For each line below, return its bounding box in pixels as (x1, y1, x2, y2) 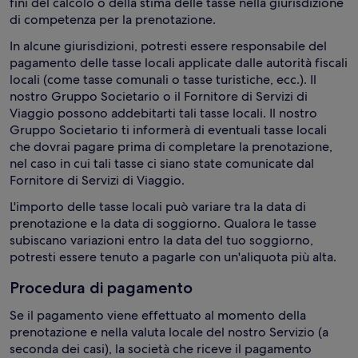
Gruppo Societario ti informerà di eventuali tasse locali (10, 121, 327, 138)
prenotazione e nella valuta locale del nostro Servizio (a (10, 324, 328, 340)
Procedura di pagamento (10, 278, 193, 297)
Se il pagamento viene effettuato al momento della (10, 307, 306, 324)
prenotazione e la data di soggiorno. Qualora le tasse (10, 215, 316, 232)
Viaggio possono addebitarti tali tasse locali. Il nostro (10, 105, 317, 121)
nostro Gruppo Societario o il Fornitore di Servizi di (10, 88, 308, 105)
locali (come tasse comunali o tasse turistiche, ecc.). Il (10, 71, 316, 88)
